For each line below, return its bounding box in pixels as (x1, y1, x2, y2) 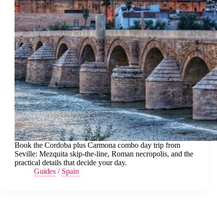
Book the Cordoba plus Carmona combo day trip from (15, 141, 180, 149)
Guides (34, 167, 56, 175)
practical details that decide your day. (15, 158, 127, 167)
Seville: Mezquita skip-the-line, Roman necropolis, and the (15, 150, 193, 158)
